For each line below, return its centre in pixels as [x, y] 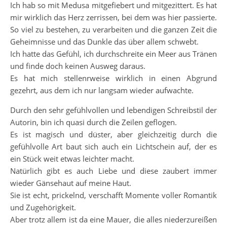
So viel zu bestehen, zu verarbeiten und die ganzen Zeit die [113, 29]
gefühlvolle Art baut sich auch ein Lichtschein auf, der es [113, 146]
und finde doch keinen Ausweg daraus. [78, 66]
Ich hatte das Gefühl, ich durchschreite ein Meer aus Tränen [113, 54]
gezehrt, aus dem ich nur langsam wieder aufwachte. [102, 90]
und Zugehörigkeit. [43, 207]
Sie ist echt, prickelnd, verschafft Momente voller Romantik [113, 195]
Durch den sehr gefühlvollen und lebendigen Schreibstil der [113, 110]
